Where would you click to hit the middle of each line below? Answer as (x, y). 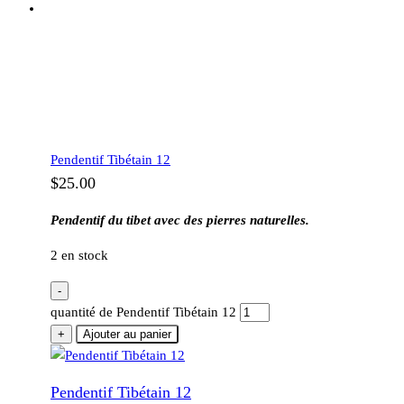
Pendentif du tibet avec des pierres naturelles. (180, 220)
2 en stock (79, 256)
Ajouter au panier (127, 335)
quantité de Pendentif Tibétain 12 (143, 312)
